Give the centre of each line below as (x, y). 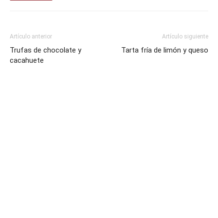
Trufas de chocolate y (45, 50)
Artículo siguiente (185, 37)
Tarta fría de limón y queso (165, 50)
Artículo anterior (31, 37)
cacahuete (27, 61)
